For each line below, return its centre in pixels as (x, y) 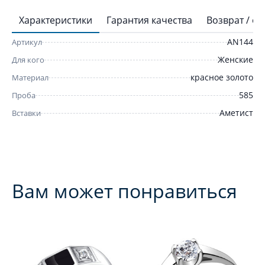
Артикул (27, 42)
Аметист (236, 113)
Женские (235, 59)
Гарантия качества (149, 20)
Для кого (28, 60)
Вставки (26, 113)
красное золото (222, 77)
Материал (30, 77)
